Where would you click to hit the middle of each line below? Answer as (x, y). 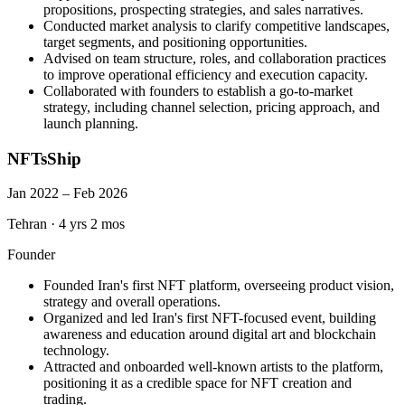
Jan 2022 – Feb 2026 (67, 193)
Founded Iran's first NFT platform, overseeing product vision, (219, 286)
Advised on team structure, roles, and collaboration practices (215, 58)
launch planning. (91, 123)
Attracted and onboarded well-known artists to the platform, (213, 367)
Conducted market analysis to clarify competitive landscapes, (217, 25)
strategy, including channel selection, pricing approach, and (212, 107)
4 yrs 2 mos (92, 224)
